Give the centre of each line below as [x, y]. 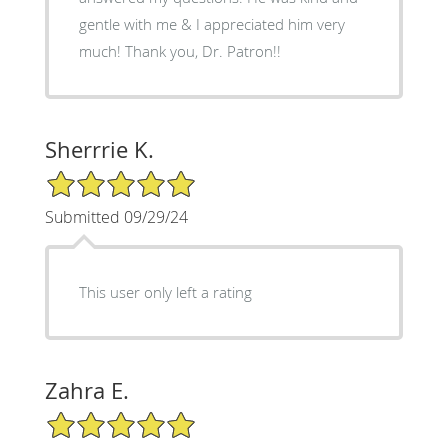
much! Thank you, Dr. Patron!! [179, 50]
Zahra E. [86, 390]
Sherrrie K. [99, 149]
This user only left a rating [165, 291]
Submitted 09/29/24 [116, 216]
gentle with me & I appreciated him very [211, 23]
